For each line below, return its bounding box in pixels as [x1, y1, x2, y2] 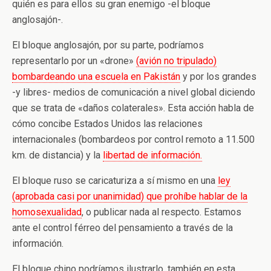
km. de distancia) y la [12, 149, 103, 161]
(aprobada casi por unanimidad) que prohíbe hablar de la [12, 191, 247, 202]
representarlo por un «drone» [12, 55, 136, 67]
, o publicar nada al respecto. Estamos [82, 206, 241, 218]
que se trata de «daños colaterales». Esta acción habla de [12, 102, 254, 114]
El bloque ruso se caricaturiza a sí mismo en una [12, 175, 218, 186]
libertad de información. [103, 149, 202, 161]
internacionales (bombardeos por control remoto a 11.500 [12, 134, 255, 145]
